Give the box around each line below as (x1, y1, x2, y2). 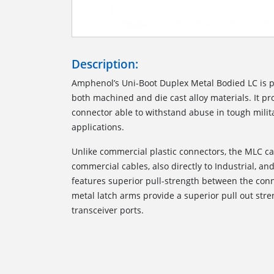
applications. (72, 120, 124, 133)
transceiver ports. (72, 204, 144, 216)
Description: (72, 55, 138, 72)
